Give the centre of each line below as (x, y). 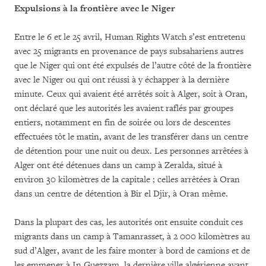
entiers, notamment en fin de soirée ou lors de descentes (122, 122)
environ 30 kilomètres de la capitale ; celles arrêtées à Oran (127, 179)
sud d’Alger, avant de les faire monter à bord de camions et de (132, 251)
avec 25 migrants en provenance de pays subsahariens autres (129, 51)
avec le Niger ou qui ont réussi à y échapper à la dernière (122, 80)
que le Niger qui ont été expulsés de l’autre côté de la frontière (133, 65)
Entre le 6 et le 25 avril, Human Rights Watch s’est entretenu (130, 37)
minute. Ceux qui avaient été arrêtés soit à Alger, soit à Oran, (131, 94)
